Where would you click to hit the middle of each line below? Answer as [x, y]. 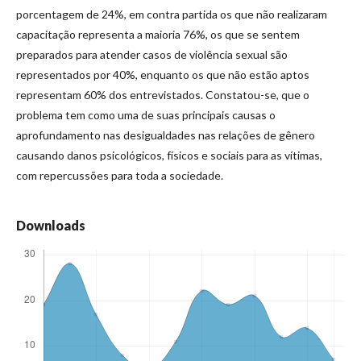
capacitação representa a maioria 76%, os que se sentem [158, 34]
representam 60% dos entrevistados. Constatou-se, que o [163, 94]
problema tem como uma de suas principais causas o [146, 114]
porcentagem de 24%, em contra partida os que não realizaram [172, 14]
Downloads [51, 225]
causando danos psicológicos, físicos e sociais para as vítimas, [169, 155]
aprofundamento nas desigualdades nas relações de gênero [166, 135]
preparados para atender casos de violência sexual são [152, 54]
